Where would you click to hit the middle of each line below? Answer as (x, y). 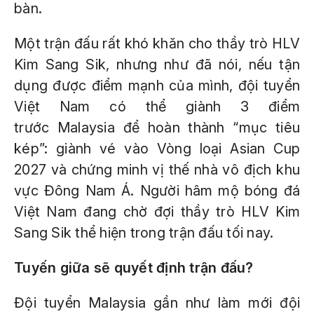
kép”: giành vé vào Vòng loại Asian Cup (157, 149)
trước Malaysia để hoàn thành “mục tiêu (157, 128)
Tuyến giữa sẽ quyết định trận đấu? (134, 268)
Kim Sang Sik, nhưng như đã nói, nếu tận (157, 64)
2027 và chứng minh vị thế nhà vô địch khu (157, 170)
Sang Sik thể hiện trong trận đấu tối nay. (144, 233)
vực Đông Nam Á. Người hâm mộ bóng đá (157, 191)
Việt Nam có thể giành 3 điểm (157, 107)
